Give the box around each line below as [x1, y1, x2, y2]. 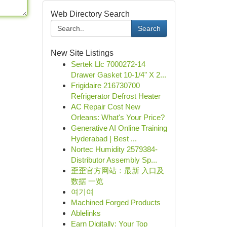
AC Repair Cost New [70, 102, 140, 111]
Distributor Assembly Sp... [70, 156, 157, 164]
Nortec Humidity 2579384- [70, 145, 158, 154]
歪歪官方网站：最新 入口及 [70, 166, 164, 175]
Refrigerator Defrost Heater [70, 92, 161, 100]
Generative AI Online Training [70, 124, 167, 132]
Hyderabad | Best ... [70, 134, 137, 143]
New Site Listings [50, 49, 113, 57]
